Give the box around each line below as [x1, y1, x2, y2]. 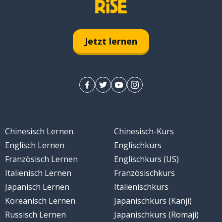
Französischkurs [114, 167, 175, 179]
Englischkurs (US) [114, 154, 179, 165]
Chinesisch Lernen [4, 126, 73, 137]
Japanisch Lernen [4, 181, 69, 193]
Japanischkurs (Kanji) [114, 195, 192, 207]
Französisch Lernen [4, 154, 78, 165]
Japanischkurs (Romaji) [114, 209, 199, 221]
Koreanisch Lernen [4, 195, 75, 207]
